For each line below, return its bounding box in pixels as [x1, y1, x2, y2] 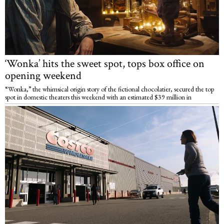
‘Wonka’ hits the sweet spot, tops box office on [5, 56, 204, 71]
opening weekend [5, 68, 81, 83]
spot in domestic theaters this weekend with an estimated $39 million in [5, 92, 191, 101]
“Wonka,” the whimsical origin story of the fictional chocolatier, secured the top [5, 84, 214, 93]
